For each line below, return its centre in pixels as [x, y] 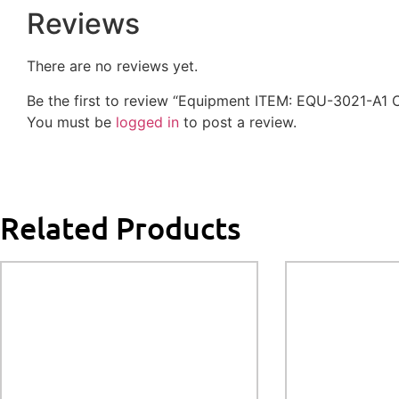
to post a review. [238, 122]
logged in [147, 122]
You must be [71, 122]
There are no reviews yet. [112, 66]
